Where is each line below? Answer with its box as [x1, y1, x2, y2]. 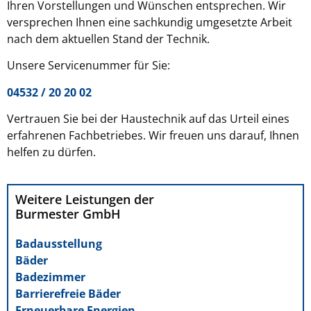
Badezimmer [15, 269, 85, 285]
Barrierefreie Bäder [15, 286, 121, 302]
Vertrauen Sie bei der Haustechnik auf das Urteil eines [7, 111, 289, 127]
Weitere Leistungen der [15, 191, 154, 208]
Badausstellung [15, 236, 102, 252]
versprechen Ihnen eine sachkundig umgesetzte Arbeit [7, 14, 292, 30]
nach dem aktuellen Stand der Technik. [7, 31, 210, 47]
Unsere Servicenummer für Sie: [7, 58, 170, 74]
